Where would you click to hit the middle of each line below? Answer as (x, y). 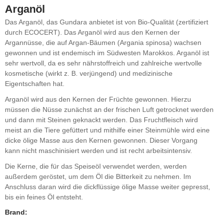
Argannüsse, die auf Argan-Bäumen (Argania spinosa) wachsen (103, 43)
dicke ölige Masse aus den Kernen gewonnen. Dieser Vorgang (101, 140)
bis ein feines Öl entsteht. (44, 197)
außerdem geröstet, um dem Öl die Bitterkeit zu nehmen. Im (98, 176)
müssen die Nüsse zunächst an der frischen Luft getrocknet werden (109, 109)
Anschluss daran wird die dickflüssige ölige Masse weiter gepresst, (108, 186)
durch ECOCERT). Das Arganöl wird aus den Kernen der (92, 33)
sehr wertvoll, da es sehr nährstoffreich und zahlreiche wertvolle (103, 63)
